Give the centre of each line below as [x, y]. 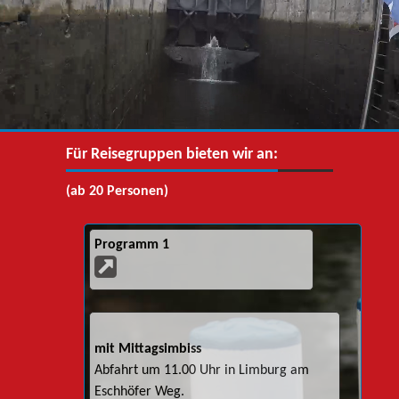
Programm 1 [132, 245]
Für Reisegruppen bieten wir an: [172, 155]
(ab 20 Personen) [117, 192]
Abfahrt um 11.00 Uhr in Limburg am [202, 371]
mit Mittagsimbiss [148, 350]
